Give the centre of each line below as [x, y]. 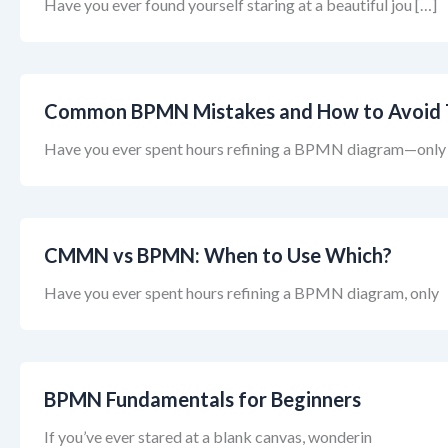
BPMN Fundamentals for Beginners [202, 399]
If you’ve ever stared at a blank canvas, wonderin [208, 436]
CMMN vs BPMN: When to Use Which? [218, 255]
